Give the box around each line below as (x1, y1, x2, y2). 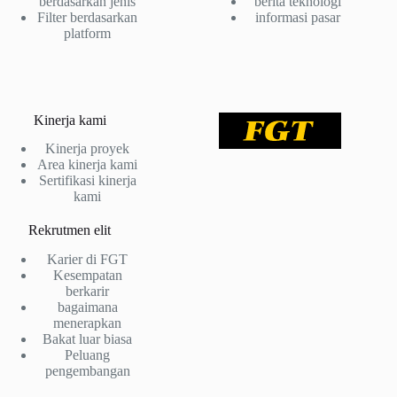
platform (64, 25, 112, 41)
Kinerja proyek (45, 141, 130, 157)
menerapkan (53, 315, 122, 331)
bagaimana (57, 300, 118, 315)
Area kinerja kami (37, 157, 138, 173)
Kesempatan (52, 268, 122, 284)
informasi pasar (254, 9, 340, 25)
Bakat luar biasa (43, 331, 133, 347)
